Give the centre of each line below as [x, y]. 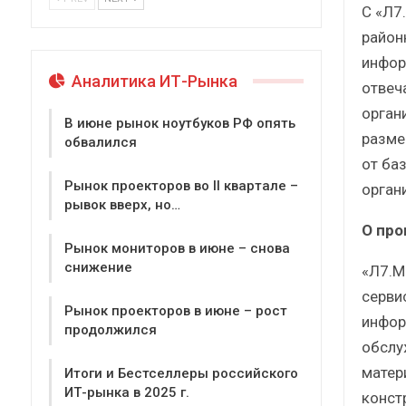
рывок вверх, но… [122, 205]
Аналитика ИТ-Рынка [153, 81]
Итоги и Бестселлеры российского [181, 374]
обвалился [101, 143]
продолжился [111, 330]
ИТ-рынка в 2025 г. [127, 393]
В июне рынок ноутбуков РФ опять [180, 124]
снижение [98, 268]
